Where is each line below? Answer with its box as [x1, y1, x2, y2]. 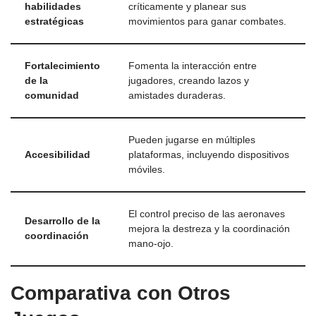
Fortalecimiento [25, 61, 100, 72]
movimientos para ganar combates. [128, 16, 286, 28]
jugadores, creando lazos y [128, 75, 249, 87]
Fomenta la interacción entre [128, 61, 257, 72]
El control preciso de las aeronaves [128, 209, 285, 220]
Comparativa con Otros [11, 282, 231, 305]
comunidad [25, 90, 79, 102]
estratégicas [25, 16, 84, 28]
